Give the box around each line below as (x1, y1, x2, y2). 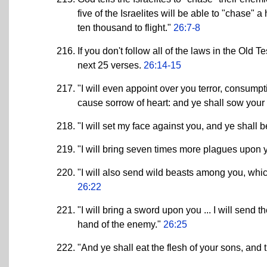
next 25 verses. (77, 60, 144, 70)
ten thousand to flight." (77, 22, 173, 33)
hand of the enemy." (77, 219, 163, 229)
